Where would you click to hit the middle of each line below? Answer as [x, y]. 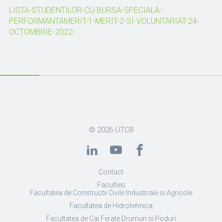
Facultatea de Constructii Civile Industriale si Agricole [111, 193]
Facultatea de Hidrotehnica [111, 206]
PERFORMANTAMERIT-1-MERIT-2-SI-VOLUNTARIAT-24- [104, 21]
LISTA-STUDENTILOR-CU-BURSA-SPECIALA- [85, 10]
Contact [111, 172]
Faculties [111, 185]
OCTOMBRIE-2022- [42, 32]
